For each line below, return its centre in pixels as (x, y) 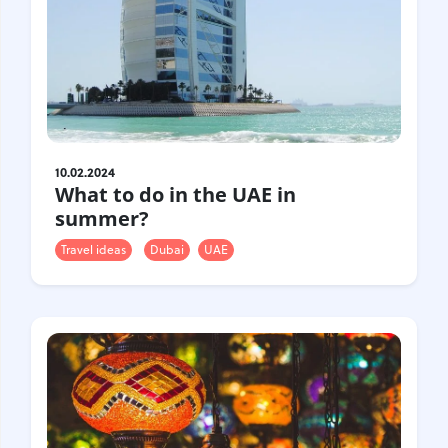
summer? (102, 218)
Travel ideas (93, 249)
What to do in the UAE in (175, 194)
